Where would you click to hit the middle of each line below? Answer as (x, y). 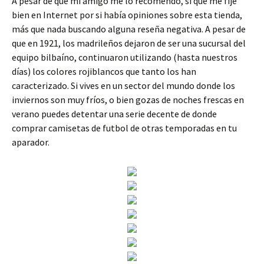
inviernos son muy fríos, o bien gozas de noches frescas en (128, 100)
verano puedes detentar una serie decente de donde (114, 114)
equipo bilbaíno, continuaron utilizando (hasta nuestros (125, 57)
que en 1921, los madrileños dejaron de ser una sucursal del (129, 43)
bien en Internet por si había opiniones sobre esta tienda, (127, 15)
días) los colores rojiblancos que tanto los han (104, 71)
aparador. (31, 142)
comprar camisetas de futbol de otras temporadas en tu (124, 128)
